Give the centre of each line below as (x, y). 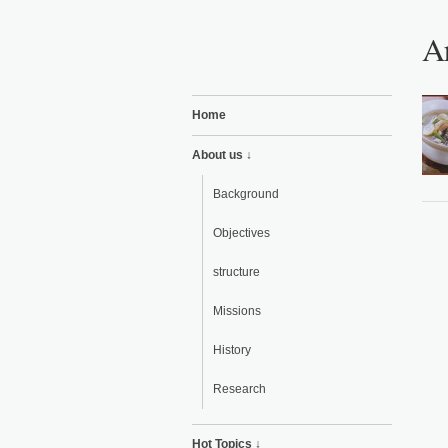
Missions (237, 311)
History (232, 350)
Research (239, 389)
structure (236, 272)
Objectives (241, 233)
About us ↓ (222, 155)
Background (246, 194)
